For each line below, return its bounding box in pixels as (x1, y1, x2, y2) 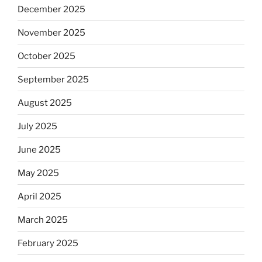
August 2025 (18, 97, 72, 108)
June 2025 (18, 144, 61, 155)
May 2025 (18, 167, 59, 178)
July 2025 (18, 120, 57, 132)
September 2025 (18, 74, 89, 85)
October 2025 (18, 50, 75, 61)
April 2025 (18, 191, 61, 202)
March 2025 (18, 214, 68, 225)
